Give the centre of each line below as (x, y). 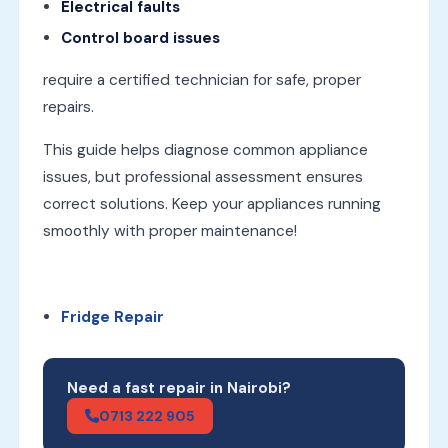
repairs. (68, 106)
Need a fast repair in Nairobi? (178, 387)
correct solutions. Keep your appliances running (211, 203)
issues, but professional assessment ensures (202, 176)
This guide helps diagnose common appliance (205, 149)
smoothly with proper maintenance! (169, 230)
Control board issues (140, 37)
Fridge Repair (114, 316)
